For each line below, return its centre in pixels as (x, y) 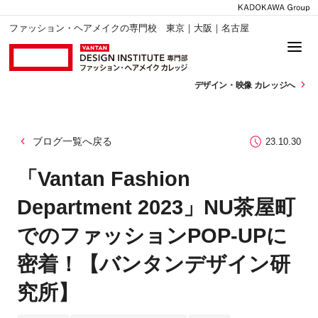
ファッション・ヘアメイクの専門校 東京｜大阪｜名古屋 (130, 28)
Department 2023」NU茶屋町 (156, 208)
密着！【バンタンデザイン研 (153, 264)
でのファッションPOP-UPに (152, 236)
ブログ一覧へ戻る (72, 141)
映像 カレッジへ (266, 85)
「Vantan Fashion (103, 179)
